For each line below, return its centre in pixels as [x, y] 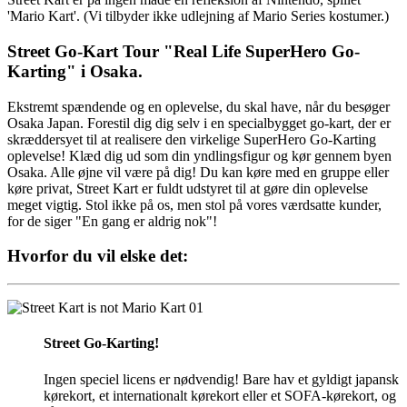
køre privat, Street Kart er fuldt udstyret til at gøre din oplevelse [188, 188]
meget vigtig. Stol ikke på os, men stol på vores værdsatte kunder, [194, 204]
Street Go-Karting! [101, 343]
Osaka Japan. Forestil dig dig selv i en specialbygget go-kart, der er [199, 123]
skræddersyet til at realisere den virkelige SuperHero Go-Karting [192, 139]
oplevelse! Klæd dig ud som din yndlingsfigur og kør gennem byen [199, 155]
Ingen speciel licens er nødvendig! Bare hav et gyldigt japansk [221, 379]
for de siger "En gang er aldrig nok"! [112, 221]
